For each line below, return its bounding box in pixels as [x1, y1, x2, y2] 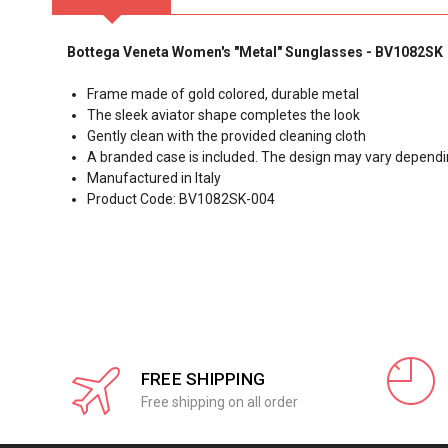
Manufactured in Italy [87, 170, 221, 186]
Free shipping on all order [140, 393, 298, 410]
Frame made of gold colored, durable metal [87, 86, 359, 102]
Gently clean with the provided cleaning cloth [87, 128, 366, 144]
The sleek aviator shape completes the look [87, 107, 360, 123]
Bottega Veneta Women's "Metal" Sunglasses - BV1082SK [67, 44, 443, 60]
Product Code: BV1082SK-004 [87, 191, 275, 207]
